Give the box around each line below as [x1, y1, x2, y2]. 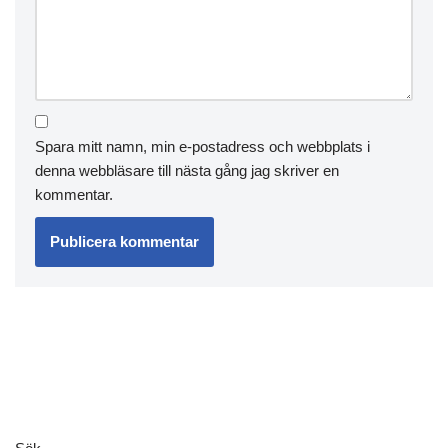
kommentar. [35, 186, 113, 203]
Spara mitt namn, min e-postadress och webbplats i [35, 138, 370, 155]
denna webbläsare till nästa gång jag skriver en [35, 162, 339, 179]
